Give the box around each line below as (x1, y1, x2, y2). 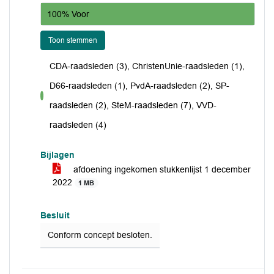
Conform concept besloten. (48, 230, 152, 240)
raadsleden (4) (50, 120, 107, 130)
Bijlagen (40, 150, 75, 160)
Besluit (40, 210, 70, 220)
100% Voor (47, 9, 89, 19)
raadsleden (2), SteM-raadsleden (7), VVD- (50, 100, 217, 110)
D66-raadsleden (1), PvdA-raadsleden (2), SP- (50, 81, 230, 91)
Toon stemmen (48, 36, 97, 45)
